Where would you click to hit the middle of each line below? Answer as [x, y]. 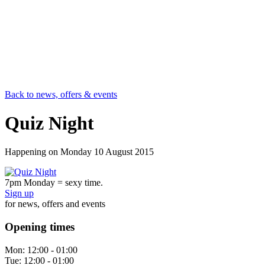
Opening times [40, 227]
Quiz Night [49, 123]
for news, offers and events [55, 204]
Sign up [19, 193]
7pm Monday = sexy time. [54, 183]
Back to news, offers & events [61, 94]
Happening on [33, 152]
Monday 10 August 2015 [107, 152]
